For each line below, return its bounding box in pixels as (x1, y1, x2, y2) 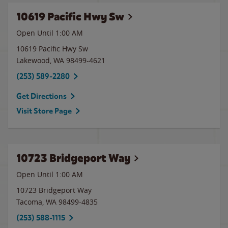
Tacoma (16, 197, 42, 207)
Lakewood (16, 55, 50, 65)
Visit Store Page (16, 106, 72, 116)
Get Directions (16, 92, 67, 101)
